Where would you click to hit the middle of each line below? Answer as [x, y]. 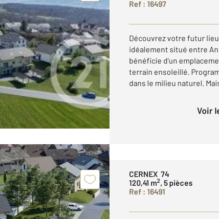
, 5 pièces [176, 183]
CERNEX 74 [149, 174]
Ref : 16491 [147, 191]
